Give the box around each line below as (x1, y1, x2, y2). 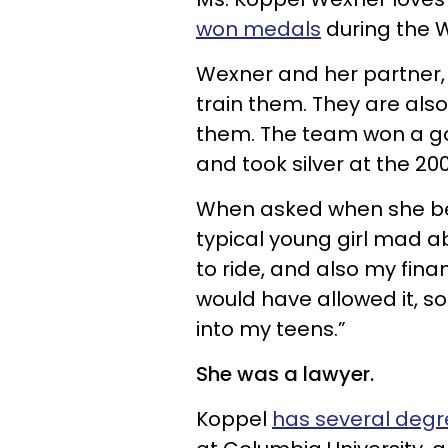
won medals (196, 15, 321, 43)
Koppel (196, 405, 272, 433)
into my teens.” (196, 315, 346, 343)
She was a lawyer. (196, 360, 374, 388)
